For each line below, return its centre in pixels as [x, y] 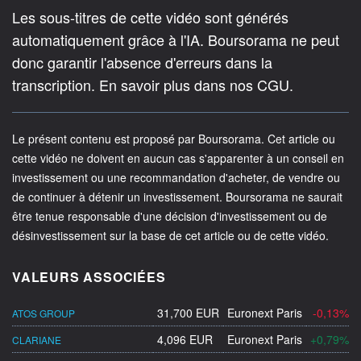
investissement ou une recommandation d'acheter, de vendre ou [176, 178]
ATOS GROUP [44, 313]
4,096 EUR [185, 340]
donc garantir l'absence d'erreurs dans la [142, 62]
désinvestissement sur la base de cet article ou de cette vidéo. [170, 236]
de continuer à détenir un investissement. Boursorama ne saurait [177, 197]
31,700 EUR [188, 313]
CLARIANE [37, 340]
